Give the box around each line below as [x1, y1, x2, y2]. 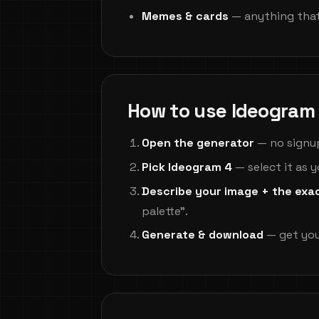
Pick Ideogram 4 [142, 159, 232, 174]
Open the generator [142, 135, 254, 151]
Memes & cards [142, 9, 229, 24]
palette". [142, 203, 188, 219]
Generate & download [142, 227, 263, 243]
